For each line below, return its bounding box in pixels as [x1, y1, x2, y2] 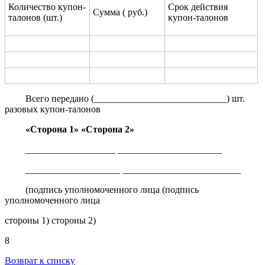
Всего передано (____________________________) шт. [25, 93, 245, 104]
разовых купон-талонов [5, 104, 101, 114]
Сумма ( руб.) [93, 7, 147, 17]
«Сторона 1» [25, 124, 82, 134]
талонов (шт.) [8, 12, 62, 22]
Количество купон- [8, 1, 86, 12]
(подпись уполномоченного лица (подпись [25, 184, 199, 195]
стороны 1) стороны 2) [5, 215, 96, 225]
